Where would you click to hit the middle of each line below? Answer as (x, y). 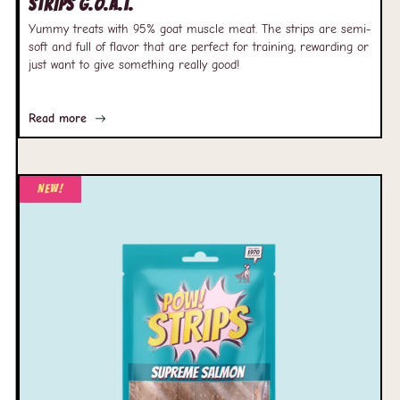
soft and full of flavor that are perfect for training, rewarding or (199, 47)
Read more (58, 118)
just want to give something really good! (134, 65)
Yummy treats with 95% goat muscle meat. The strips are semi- (200, 29)
